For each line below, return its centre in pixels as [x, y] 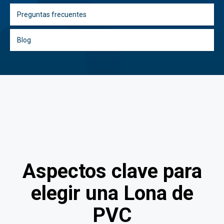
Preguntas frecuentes [52, 14]
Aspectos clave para [112, 171]
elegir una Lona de [112, 193]
